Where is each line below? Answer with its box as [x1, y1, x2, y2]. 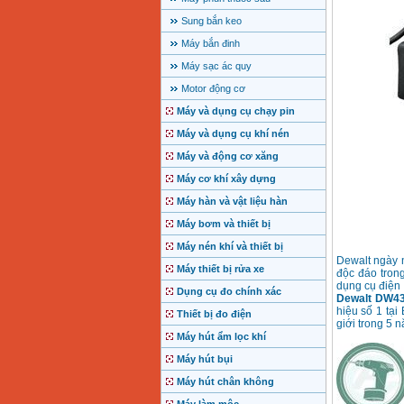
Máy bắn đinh [180, 38, 240, 50]
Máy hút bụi [176, 353, 233, 365]
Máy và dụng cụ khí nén [176, 128, 289, 140]
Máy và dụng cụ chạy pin [176, 106, 295, 117]
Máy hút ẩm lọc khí [176, 331, 266, 343]
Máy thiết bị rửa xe [176, 263, 264, 275]
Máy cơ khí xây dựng [176, 173, 276, 185]
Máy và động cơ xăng [176, 151, 279, 162]
